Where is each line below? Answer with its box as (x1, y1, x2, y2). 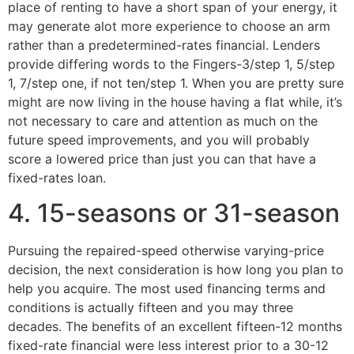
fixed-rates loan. (8, 169, 106, 186)
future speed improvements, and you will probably (8, 131, 310, 148)
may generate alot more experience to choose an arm (8, 17, 330, 34)
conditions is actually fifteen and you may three (8, 299, 293, 315)
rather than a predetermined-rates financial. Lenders (8, 36, 320, 53)
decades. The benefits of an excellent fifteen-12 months (8, 318, 342, 334)
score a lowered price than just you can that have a (8, 150, 316, 167)
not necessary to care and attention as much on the (8, 112, 318, 129)
